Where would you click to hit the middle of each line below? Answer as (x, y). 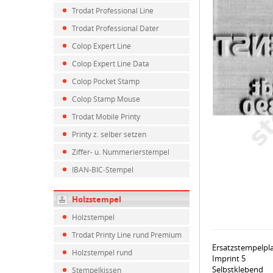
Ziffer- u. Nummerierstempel (121, 152)
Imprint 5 (229, 258)
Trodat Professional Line (113, 10)
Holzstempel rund (102, 252)
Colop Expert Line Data (111, 63)
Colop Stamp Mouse (106, 99)
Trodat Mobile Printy (106, 116)
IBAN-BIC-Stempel (103, 169)
